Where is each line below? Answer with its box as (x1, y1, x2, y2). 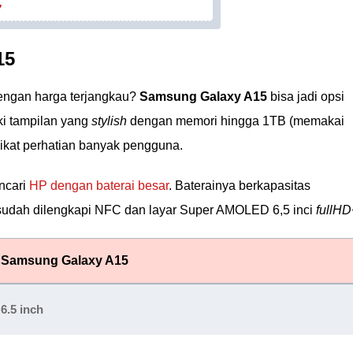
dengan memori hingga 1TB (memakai (127, 114, 344, 128)
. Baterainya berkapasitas (169, 179, 310, 192)
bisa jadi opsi (267, 90, 344, 103)
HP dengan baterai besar (29, 179, 169, 192)
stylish (91, 114, 127, 128)
